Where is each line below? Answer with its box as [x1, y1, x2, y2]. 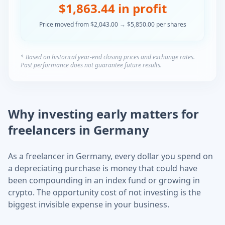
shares [167, 20, 186, 29]
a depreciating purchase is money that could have [8, 163, 197, 174]
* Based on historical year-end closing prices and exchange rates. [21, 53, 195, 61]
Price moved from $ [39, 20, 94, 29]
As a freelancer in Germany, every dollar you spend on [8, 151, 213, 162]
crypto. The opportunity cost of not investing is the [8, 187, 201, 198]
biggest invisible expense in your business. [8, 199, 169, 210]
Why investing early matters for [8, 105, 199, 122]
